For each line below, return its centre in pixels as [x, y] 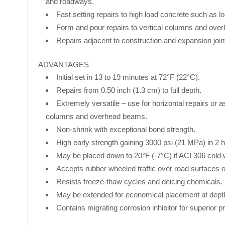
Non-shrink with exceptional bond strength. [126, 129]
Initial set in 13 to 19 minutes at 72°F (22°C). [128, 77]
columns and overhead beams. [96, 116]
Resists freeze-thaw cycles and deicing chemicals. [139, 181]
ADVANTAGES [63, 64]
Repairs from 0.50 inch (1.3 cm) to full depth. [129, 90]
